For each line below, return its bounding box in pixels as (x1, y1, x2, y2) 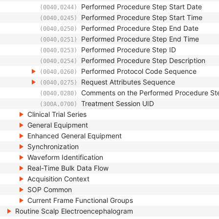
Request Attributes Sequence (81, 78, 175, 86)
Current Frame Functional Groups (27, 196, 133, 204)
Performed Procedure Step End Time (81, 35, 199, 43)
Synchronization (27, 142, 79, 151)
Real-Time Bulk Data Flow (27, 164, 109, 172)
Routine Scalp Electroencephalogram (15, 207, 133, 215)
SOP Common (27, 185, 72, 194)
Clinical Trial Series (27, 110, 87, 118)
